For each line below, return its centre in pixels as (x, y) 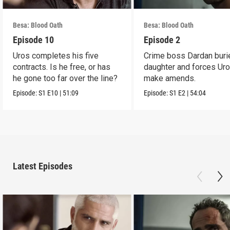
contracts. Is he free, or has (62, 67)
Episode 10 (34, 40)
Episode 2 (162, 40)
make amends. (170, 78)
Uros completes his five (56, 55)
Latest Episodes (43, 166)
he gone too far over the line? (65, 78)
